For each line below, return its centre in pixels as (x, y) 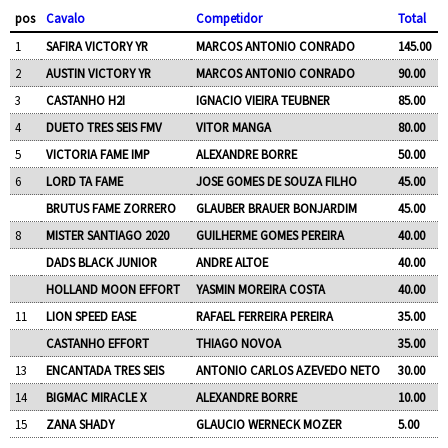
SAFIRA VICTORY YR (96, 45)
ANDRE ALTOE (231, 261)
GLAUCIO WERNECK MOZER (268, 423)
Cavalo (65, 17)
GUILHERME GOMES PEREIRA (269, 234)
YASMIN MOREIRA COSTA (260, 288)
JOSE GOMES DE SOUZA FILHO (276, 180)
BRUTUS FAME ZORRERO (110, 207)
